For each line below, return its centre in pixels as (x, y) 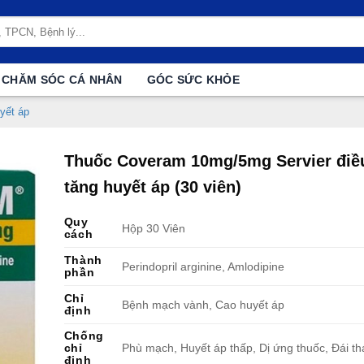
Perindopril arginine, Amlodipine (203, 267)
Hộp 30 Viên (153, 229)
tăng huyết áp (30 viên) (152, 187)
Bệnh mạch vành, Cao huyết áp (203, 305)
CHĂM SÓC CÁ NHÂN (62, 80)
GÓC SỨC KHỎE (193, 80)
